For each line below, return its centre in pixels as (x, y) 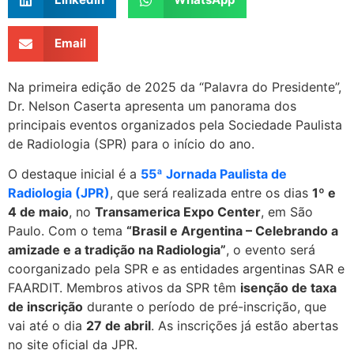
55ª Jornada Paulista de (214, 173)
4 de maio (38, 211)
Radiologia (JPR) (59, 192)
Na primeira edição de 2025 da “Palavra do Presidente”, (175, 87)
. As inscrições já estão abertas (245, 325)
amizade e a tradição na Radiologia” (117, 249)
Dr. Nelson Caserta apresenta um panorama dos (152, 105)
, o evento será (271, 249)
